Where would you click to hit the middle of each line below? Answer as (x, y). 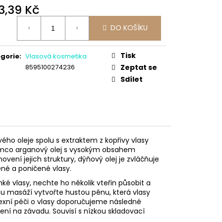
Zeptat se (139, 67)
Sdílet (132, 79)
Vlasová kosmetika (56, 56)
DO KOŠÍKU (129, 28)
